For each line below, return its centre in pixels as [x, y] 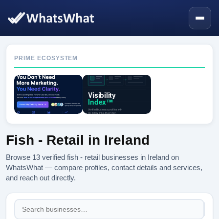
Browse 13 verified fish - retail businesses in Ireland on [92, 157]
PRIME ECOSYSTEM [46, 58]
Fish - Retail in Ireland [78, 140]
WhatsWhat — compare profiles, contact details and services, [104, 167]
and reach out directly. [41, 178]
